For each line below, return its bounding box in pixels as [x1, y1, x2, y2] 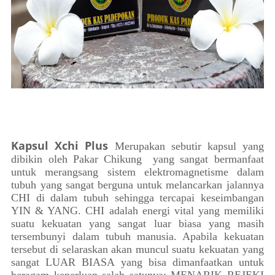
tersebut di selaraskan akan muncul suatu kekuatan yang [11, 243, 264, 255]
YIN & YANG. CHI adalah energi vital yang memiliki [11, 204, 264, 217]
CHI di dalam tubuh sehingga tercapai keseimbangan [11, 192, 264, 204]
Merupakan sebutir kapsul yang [114, 140, 264, 152]
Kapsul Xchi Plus [11, 138, 115, 153]
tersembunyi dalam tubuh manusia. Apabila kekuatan [11, 230, 264, 242]
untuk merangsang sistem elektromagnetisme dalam [11, 166, 264, 178]
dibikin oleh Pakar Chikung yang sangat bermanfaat [11, 153, 264, 165]
